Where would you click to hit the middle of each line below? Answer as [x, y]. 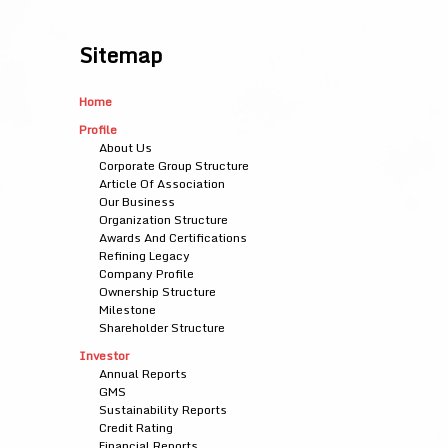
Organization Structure [163, 219]
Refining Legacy [144, 255]
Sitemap [120, 55]
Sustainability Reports [162, 409]
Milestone [127, 309]
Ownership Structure [157, 291]
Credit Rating [135, 427]
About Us [125, 147]
